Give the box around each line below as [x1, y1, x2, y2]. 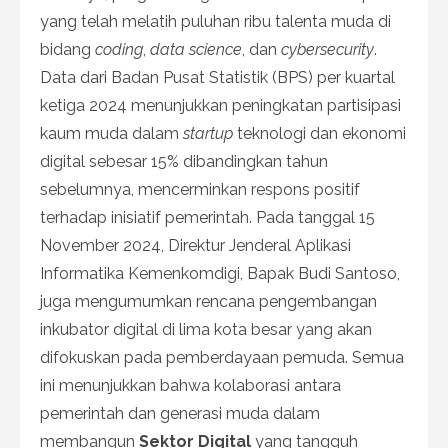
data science [150, 39, 242, 59]
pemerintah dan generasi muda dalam [40, 403, 320, 423]
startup [183, 123, 233, 143]
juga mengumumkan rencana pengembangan [40, 291, 377, 311]
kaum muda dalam [40, 123, 183, 143]
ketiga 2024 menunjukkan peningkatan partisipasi [40, 95, 401, 115]
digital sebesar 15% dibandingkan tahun [40, 151, 328, 171]
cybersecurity [281, 39, 374, 59]
